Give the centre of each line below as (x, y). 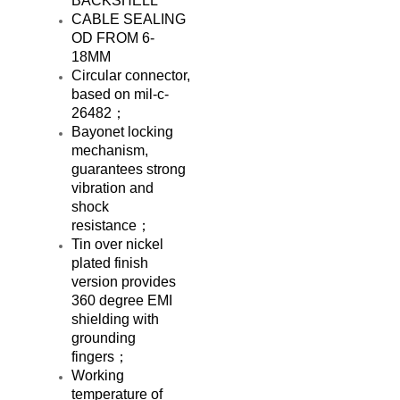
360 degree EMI (122, 300)
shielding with (115, 319)
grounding (104, 337)
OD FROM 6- (113, 37)
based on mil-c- (120, 94)
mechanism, (110, 150)
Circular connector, (131, 75)
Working (98, 375)
